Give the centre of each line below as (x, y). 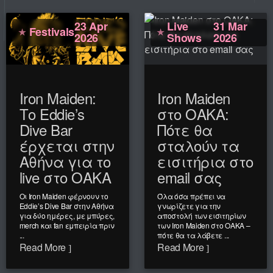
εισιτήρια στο (205, 161)
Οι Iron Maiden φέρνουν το (64, 196)
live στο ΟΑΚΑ (65, 177)
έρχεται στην (67, 145)
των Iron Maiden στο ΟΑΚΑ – (204, 225)
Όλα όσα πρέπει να (192, 196)
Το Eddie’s (52, 113)
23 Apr (91, 26)
